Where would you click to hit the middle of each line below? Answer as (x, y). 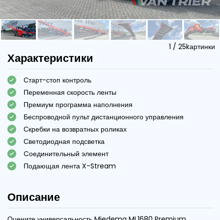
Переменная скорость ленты (70, 92)
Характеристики (50, 58)
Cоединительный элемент (66, 153)
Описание (34, 197)
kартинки (201, 46)
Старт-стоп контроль (57, 80)
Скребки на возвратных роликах (75, 129)
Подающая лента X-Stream (70, 166)
